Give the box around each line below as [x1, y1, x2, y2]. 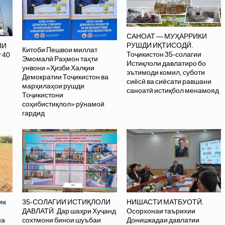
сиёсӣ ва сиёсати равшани [126, 77, 211, 85]
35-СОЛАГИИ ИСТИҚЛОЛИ [22, 197, 111, 206]
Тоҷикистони [22, 90, 64, 99]
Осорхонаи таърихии [126, 206, 195, 215]
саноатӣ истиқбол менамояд [126, 86, 219, 94]
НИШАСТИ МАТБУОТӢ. [126, 197, 204, 206]
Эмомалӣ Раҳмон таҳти [22, 54, 98, 63]
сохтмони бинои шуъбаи [22, 215, 101, 224]
